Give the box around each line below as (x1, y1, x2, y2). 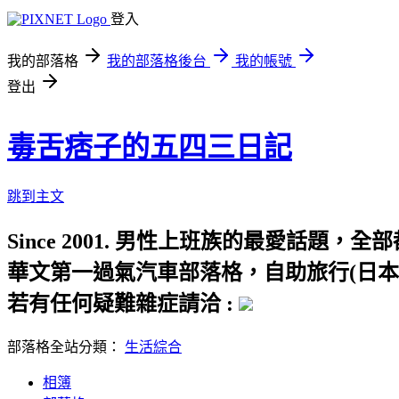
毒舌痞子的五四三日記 (7, 131, 292, 164)
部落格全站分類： (7, 338, 125, 354)
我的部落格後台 (107, 53, 207, 69)
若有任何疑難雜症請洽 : (7, 291, 239, 315)
